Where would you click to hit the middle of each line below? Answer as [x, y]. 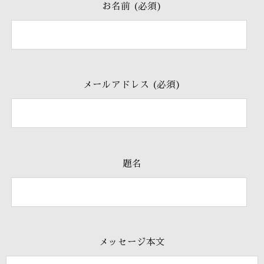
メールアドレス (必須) [132, 85]
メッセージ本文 [132, 242]
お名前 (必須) [132, 7]
